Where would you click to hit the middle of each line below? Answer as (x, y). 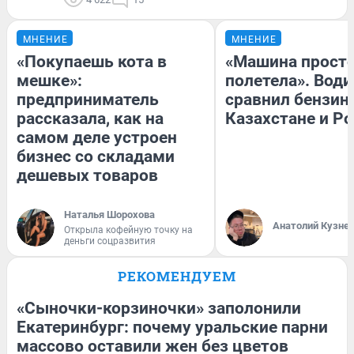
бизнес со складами (96, 157)
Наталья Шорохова (109, 215)
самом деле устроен (97, 138)
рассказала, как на (90, 119)
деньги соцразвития (110, 241)
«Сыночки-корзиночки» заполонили (159, 309)
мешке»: (49, 81)
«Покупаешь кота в (92, 62)
